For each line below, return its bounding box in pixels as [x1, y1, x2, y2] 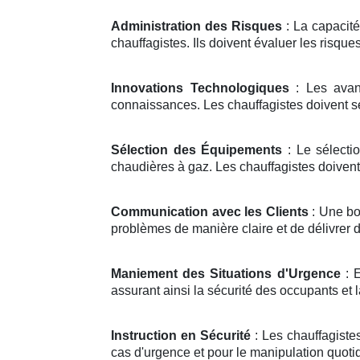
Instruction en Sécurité [111, 328, 252, 342]
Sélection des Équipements [111, 142, 283, 157]
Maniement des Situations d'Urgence [111, 266, 341, 280]
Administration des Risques [111, 18, 283, 33]
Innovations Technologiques [111, 80, 289, 95]
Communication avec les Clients [111, 204, 309, 219]
